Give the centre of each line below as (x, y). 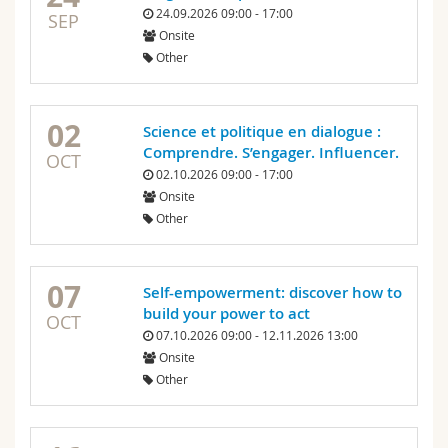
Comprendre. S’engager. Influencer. (270, 153)
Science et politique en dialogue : (261, 132)
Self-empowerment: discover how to (272, 293)
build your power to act (226, 314)
